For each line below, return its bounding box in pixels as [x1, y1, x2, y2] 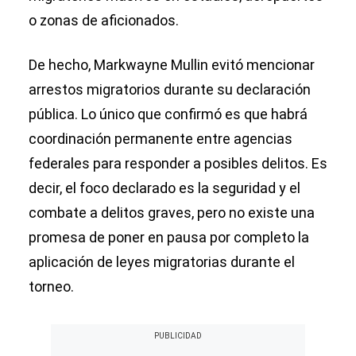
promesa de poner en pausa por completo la [29, 229, 309, 246]
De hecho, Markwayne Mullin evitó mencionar [29, 56, 315, 74]
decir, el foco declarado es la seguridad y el [29, 180, 300, 197]
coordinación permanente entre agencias [29, 130, 292, 148]
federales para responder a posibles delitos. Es [29, 155, 327, 172]
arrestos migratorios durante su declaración [29, 81, 311, 99]
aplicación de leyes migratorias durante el [29, 253, 295, 271]
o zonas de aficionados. [29, 12, 179, 29]
